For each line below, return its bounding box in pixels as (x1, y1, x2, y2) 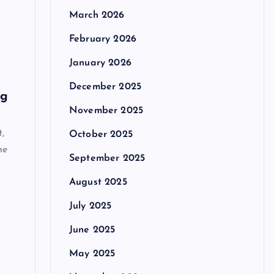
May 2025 (68, 249, 116, 259)
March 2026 (68, 10, 125, 21)
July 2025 (68, 201, 112, 212)
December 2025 (68, 82, 141, 92)
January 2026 (68, 58, 131, 68)
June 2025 (68, 225, 116, 235)
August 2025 (68, 177, 127, 188)
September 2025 (68, 154, 146, 164)
